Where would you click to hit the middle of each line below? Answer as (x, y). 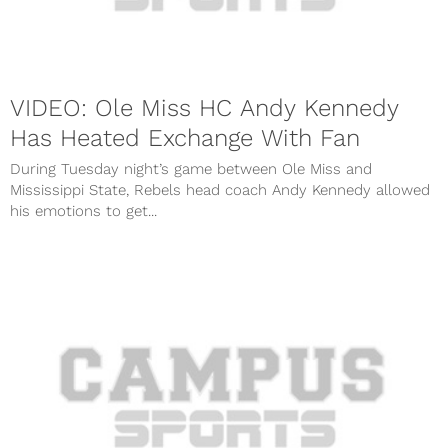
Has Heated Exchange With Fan (185, 137)
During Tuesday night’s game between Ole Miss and (191, 168)
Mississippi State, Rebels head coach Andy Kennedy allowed (220, 189)
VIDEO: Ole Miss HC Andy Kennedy (204, 107)
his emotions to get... (83, 210)
